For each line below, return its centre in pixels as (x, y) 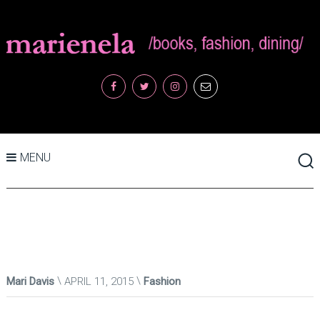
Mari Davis (30, 281)
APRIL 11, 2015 (99, 281)
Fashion (162, 281)
